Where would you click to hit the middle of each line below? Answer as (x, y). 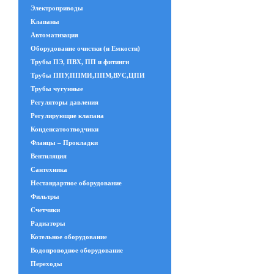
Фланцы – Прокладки (64, 143)
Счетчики (45, 210)
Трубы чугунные (57, 89)
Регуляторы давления (65, 102)
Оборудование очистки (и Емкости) (85, 48)
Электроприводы (57, 8)
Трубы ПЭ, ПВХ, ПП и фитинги (80, 62)
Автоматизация (54, 35)
